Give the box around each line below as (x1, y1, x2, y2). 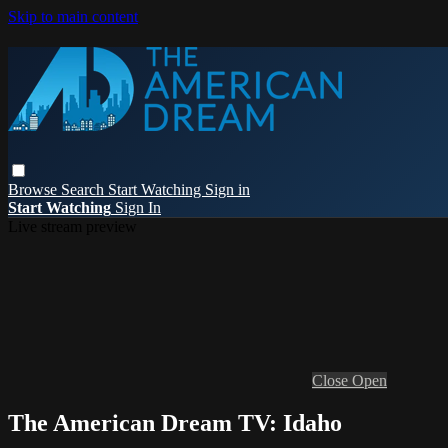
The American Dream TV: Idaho (8, 409, 342, 436)
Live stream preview (8, 217, 137, 235)
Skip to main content (8, 8, 138, 25)
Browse (8, 180, 61, 198)
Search (61, 180, 108, 198)
